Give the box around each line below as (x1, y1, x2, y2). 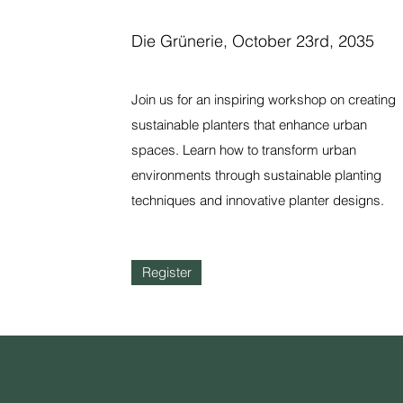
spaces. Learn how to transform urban (131, 141, 357, 158)
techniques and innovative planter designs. (131, 192, 385, 209)
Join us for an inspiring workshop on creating (131, 91, 397, 108)
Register (141, 264, 192, 281)
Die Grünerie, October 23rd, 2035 (131, 31, 375, 51)
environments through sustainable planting (131, 166, 382, 184)
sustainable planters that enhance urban (131, 116, 368, 133)
